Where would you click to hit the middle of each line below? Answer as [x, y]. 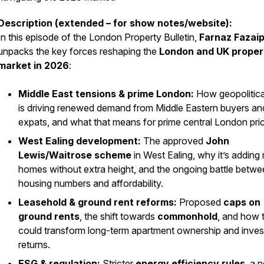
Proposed [200, 202]
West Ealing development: [80, 141]
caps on [242, 202]
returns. [34, 245]
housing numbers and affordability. [91, 183]
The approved [173, 141]
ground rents [49, 216]
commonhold [187, 216]
